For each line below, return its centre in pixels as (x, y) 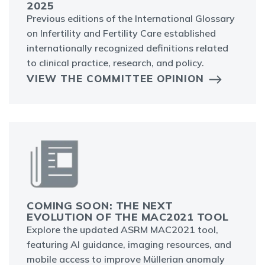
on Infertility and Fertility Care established (121, 33)
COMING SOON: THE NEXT (100, 206)
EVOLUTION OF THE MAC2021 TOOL (128, 217)
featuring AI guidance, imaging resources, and (129, 245)
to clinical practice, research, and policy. (115, 63)
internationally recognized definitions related (127, 48)
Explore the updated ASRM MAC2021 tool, (122, 230)
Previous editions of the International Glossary (131, 19)
